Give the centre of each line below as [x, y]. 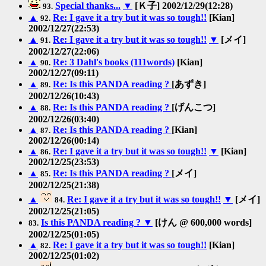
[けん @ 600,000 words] [202, 222]
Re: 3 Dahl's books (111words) [114, 62]
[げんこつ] [194, 107]
